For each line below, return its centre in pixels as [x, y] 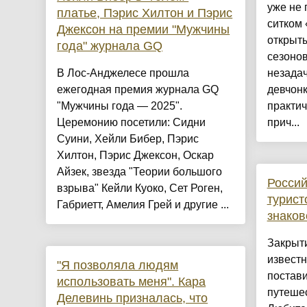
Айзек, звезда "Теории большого [140, 172]
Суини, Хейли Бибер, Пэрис [128, 139]
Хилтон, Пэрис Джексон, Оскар [136, 156]
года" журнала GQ [110, 46]
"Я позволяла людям [118, 266]
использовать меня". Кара [132, 282]
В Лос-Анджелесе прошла [123, 73]
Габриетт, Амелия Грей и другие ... [143, 205]
